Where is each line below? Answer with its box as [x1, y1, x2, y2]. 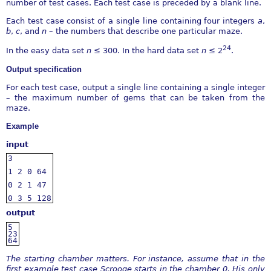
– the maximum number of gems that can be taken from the [6, 93, 265, 102]
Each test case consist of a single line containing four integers [6, 16, 258, 26]
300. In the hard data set [103, 46, 201, 56]
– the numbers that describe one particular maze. [49, 27, 243, 36]
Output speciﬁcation [6, 64, 82, 74]
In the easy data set [6, 46, 87, 56]
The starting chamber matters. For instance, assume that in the [6, 253, 265, 263]
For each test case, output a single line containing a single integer [6, 82, 265, 92]
